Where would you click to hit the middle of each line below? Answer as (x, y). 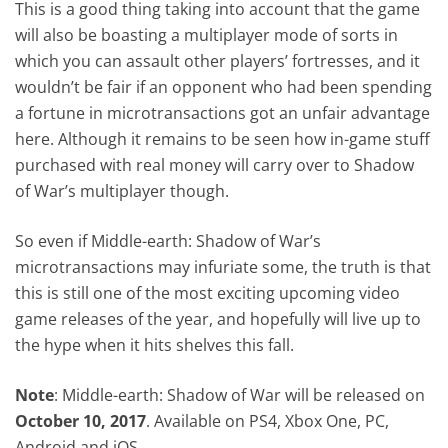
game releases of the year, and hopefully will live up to (218, 318)
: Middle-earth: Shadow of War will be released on (240, 394)
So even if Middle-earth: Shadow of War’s (168, 240)
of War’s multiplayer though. (122, 190)
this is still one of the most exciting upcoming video (208, 292)
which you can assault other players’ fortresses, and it (218, 60)
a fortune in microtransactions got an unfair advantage (223, 112)
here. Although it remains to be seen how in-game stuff (223, 138)
